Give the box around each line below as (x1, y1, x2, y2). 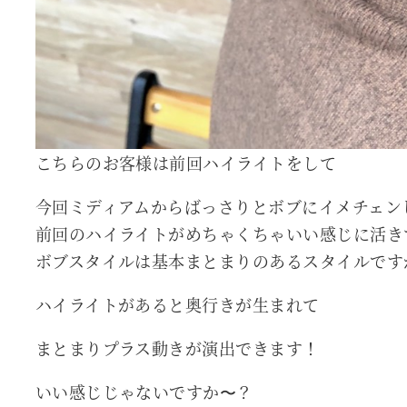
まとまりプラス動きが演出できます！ (35, 336, 320, 361)
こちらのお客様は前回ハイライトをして (35, 151, 337, 175)
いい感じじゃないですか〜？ (35, 380, 253, 404)
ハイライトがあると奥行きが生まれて (35, 293, 320, 317)
